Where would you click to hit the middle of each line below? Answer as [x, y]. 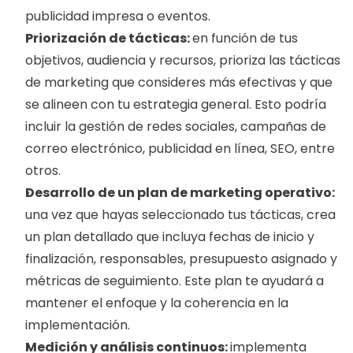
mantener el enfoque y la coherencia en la [157, 303]
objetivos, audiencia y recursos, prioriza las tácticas [183, 61]
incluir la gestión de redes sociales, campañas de [176, 127]
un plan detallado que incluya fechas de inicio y [170, 237]
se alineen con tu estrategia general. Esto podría [176, 105]
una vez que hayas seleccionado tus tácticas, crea [180, 215]
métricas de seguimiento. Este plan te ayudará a [175, 281]
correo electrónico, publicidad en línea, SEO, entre [180, 149]
